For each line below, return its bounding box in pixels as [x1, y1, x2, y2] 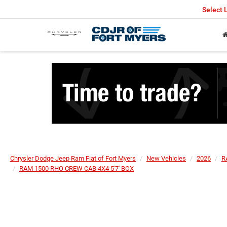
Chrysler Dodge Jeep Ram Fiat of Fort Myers [10, 155, 136, 162]
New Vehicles [146, 155, 186, 162]
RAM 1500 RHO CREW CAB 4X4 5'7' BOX [19, 165, 134, 172]
